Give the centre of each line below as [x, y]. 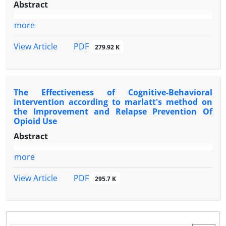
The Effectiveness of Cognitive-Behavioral [113, 92]
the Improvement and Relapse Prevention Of [113, 111]
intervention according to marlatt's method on [113, 102]
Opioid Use [35, 121]
